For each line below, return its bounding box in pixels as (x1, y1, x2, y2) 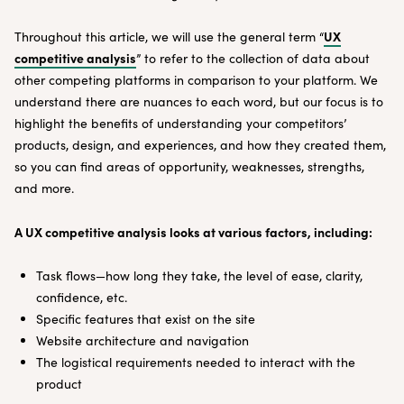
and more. (14, 179, 74, 197)
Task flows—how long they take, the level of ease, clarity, (36, 267, 363, 284)
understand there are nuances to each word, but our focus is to (14, 93, 383, 110)
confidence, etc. (36, 289, 127, 306)
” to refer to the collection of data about (136, 50, 370, 67)
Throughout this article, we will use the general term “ (14, 28, 324, 45)
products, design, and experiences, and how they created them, (14, 136, 386, 153)
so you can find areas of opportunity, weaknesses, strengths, (14, 158, 364, 175)
